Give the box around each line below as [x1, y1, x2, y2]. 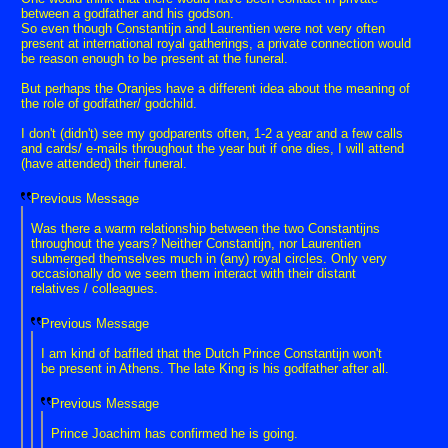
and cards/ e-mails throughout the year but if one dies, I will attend [21, 141, 404, 157]
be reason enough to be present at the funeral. [21, 51, 288, 67]
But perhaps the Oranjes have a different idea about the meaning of [21, 81, 410, 97]
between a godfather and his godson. [21, 6, 234, 22]
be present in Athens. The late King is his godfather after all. [41, 361, 389, 377]
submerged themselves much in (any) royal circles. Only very [31, 251, 387, 267]
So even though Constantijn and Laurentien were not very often [21, 21, 385, 37]
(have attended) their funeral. [21, 156, 187, 172]
